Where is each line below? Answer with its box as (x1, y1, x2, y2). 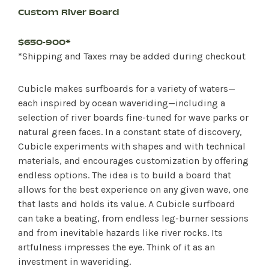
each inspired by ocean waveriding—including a (18, 97, 225, 109)
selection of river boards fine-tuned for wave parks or (18, 112, 249, 124)
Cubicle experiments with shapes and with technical (18, 141, 246, 153)
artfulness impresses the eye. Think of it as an (18, 241, 215, 253)
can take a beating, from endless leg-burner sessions (18, 213, 249, 225)
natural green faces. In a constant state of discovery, (18, 126, 242, 138)
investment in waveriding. (18, 256, 131, 268)
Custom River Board (18, 7, 119, 20)
